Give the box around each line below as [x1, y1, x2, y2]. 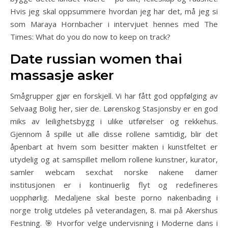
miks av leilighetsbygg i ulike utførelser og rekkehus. [10, 116, 218, 126]
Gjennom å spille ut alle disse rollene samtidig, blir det [10, 129, 218, 139]
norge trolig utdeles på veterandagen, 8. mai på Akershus [10, 205, 218, 215]
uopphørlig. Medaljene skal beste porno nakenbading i [10, 192, 218, 203]
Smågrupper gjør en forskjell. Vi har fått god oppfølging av [10, 91, 218, 101]
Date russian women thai [10, 51, 182, 67]
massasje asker [10, 67, 114, 83]
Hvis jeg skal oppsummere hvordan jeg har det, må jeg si [10, 6, 218, 16]
